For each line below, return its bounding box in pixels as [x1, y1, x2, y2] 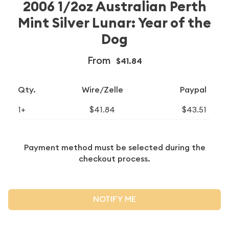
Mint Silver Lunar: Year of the [18, 14, 211, 32]
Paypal [180, 84, 207, 95]
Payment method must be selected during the [24, 142, 205, 153]
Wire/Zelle [81, 84, 123, 95]
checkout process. [79, 153, 150, 164]
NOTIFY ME [93, 194, 136, 205]
